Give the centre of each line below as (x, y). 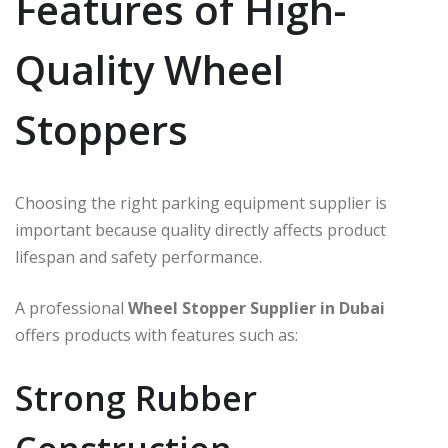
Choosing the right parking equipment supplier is (201, 203)
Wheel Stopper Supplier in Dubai (256, 308)
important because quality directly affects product (200, 230)
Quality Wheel (149, 70)
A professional (71, 308)
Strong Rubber (136, 398)
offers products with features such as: (156, 335)
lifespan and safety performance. (138, 257)
